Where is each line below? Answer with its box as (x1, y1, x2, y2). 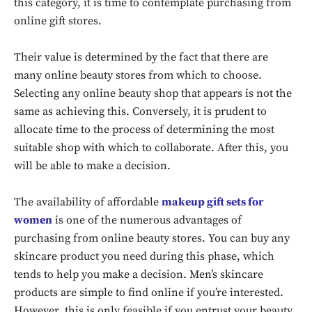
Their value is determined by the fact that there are (14, 50, 268, 64)
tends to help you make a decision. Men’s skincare (14, 267, 263, 281)
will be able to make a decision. (14, 159, 171, 173)
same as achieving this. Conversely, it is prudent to (14, 104, 267, 118)
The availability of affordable (14, 195, 162, 209)
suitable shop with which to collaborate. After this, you (14, 141, 288, 155)
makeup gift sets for (162, 195, 263, 209)
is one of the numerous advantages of (52, 213, 242, 227)
